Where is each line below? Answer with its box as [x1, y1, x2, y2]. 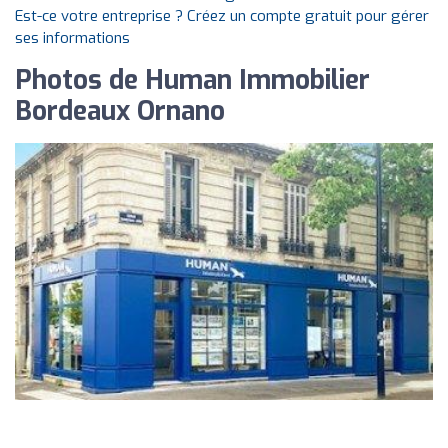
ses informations [15, 28, 130, 48]
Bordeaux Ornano [15, 94, 225, 129]
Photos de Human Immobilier [15, 63, 370, 98]
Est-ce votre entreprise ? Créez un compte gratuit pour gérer [15, 6, 429, 26]
